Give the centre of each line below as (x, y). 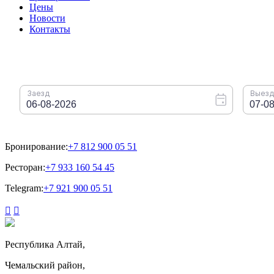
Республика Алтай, (45, 244)
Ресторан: (25, 167)
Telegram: (24, 188)
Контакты (50, 29)
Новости (47, 18)
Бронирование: (36, 146)
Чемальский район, (45, 265)
